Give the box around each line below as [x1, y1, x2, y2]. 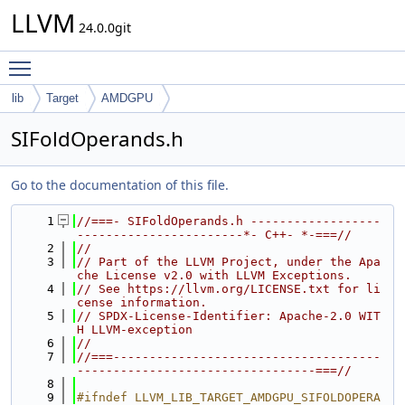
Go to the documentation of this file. [11, 176, 229, 193]
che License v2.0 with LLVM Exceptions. [77, 268, 352, 282]
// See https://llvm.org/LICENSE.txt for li [77, 282, 381, 296]
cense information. [77, 296, 207, 309]
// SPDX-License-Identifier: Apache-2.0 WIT [77, 309, 381, 323]
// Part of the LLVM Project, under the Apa [77, 255, 381, 268]
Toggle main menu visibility [40, 52, 207, 69]
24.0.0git [75, 19, 131, 36]
